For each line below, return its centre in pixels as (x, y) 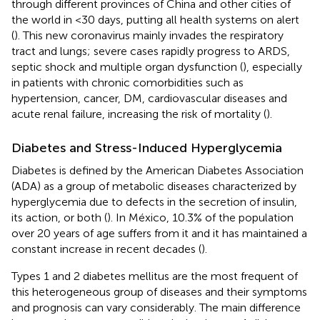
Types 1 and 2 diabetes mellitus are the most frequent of (155, 276)
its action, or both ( (59, 217)
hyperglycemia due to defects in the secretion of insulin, (154, 201)
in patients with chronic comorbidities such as (127, 82)
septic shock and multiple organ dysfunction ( (127, 66)
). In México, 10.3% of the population (200, 217)
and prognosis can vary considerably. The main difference (156, 307)
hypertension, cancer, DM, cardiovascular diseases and (149, 98)
